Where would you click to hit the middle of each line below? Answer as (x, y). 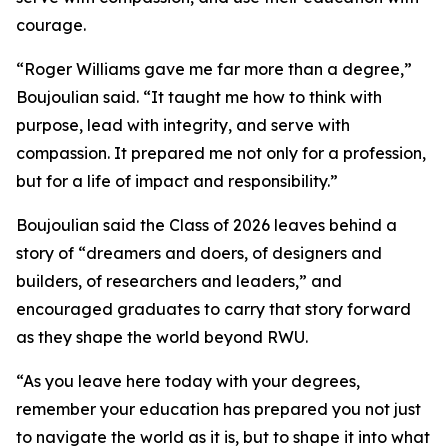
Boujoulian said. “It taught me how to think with (199, 97)
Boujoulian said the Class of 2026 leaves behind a (206, 225)
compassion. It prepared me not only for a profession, (221, 153)
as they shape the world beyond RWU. (162, 337)
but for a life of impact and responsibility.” (177, 181)
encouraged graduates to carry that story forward (213, 309)
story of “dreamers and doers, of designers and (199, 253)
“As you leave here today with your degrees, (188, 381)
